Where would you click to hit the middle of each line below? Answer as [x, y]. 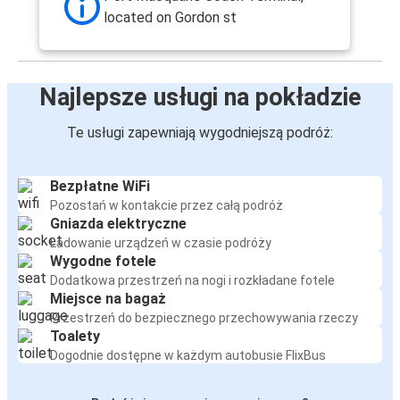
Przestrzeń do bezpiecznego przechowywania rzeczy [204, 318]
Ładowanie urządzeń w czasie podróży [161, 243]
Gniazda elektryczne [118, 224]
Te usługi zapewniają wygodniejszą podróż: [200, 133]
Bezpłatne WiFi [100, 187]
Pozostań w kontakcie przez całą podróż [167, 206]
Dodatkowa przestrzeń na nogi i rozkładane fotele [192, 281]
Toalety [75, 337]
